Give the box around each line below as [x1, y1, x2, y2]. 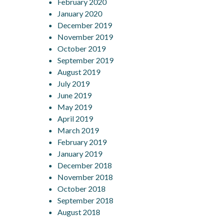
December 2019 [57, 20, 112, 30]
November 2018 [57, 172, 113, 182]
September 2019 [57, 55, 113, 65]
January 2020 [57, 8, 102, 18]
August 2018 [57, 207, 100, 217]
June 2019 [57, 90, 91, 100]
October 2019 [57, 43, 106, 53]
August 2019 [57, 67, 100, 76]
